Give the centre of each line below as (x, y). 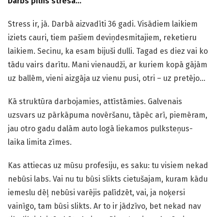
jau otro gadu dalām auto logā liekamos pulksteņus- (100, 129)
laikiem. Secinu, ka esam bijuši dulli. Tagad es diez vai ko (108, 51)
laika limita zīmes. (40, 142)
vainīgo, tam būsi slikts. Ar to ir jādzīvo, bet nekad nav (104, 206)
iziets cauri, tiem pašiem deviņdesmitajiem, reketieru (102, 38)
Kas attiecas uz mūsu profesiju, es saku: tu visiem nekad (108, 165)
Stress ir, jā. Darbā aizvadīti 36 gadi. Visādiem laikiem (103, 24)
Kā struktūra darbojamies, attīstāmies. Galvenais (95, 101)
